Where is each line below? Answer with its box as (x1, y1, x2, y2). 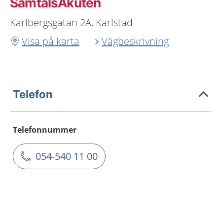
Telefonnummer (13, 124, 76, 135)
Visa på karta (22, 35, 79, 48)
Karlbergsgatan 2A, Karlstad (10, 16, 133, 29)
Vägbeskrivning (102, 35, 169, 48)
